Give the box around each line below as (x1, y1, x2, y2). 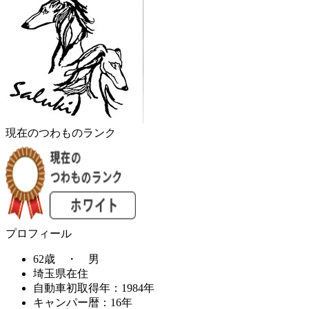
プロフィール (6, 228, 72, 240)
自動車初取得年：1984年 (33, 282, 154, 295)
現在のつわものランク (6, 127, 116, 139)
